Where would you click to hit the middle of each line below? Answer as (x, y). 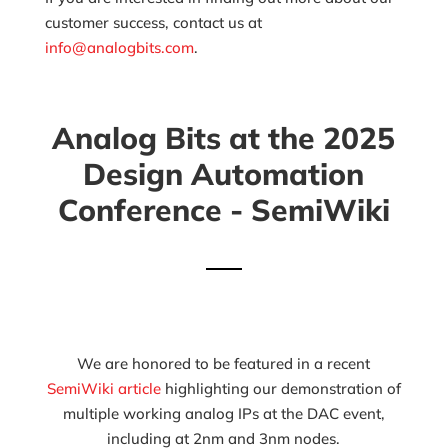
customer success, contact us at (153, 22)
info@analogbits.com (119, 47)
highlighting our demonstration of (282, 388)
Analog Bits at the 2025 (224, 137)
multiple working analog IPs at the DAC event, (223, 413)
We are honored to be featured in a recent (224, 363)
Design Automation (224, 173)
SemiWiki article (105, 388)
